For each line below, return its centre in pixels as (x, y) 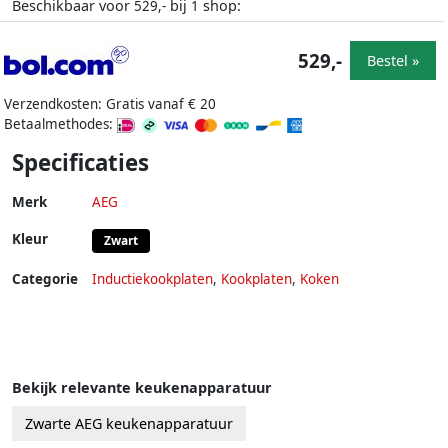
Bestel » (393, 60)
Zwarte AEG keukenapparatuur (129, 424)
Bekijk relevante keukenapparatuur (142, 388)
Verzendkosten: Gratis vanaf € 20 (110, 104)
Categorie (45, 279)
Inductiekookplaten (152, 279)
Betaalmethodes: (60, 124)
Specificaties (80, 163)
